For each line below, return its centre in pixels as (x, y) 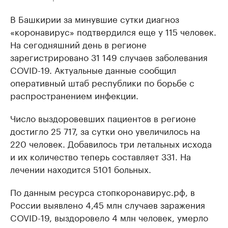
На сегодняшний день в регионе (78, 44)
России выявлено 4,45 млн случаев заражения (108, 204)
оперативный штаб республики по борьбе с (102, 82)
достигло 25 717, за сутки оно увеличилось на (105, 131)
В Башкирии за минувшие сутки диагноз (95, 19)
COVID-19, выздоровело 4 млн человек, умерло (109, 217)
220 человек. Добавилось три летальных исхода (111, 143)
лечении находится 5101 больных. (81, 169)
